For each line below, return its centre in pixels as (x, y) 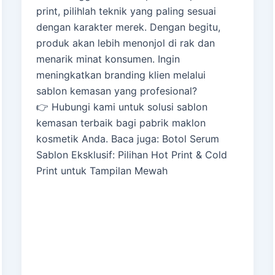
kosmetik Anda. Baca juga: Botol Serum (127, 139)
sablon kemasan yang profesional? (116, 91)
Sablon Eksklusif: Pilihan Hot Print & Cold (131, 155)
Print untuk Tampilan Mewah (102, 171)
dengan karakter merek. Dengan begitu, (128, 27)
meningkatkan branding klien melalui (121, 75)
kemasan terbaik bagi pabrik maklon (121, 123)
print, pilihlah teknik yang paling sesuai (126, 11)
